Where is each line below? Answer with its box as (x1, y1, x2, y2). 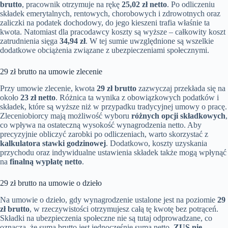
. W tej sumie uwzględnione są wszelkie (85, 37, 214, 46)
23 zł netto (20, 93, 55, 102)
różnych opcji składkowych (131, 111, 225, 121)
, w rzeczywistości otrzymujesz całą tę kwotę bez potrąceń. (30, 204, 218, 213)
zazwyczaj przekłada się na (136, 84, 225, 93)
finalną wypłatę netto (10, 157, 82, 166)
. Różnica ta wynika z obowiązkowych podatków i (55, 93, 219, 102)
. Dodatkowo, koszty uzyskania (106, 139, 207, 148)
